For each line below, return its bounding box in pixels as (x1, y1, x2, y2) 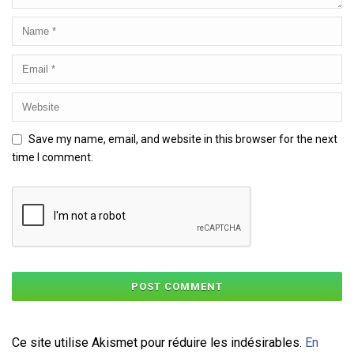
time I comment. (12, 150, 93, 164)
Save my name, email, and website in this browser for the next (28, 132, 337, 145)
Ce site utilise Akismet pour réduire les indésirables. (12, 334, 305, 350)
